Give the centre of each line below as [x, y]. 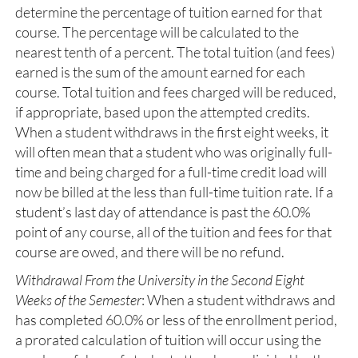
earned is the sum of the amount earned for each [160, 72]
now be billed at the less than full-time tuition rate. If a [174, 192]
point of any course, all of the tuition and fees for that [173, 232]
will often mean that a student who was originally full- [174, 152]
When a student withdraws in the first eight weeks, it [172, 132]
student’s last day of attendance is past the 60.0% [163, 212]
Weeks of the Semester [78, 300]
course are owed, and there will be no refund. [150, 252]
